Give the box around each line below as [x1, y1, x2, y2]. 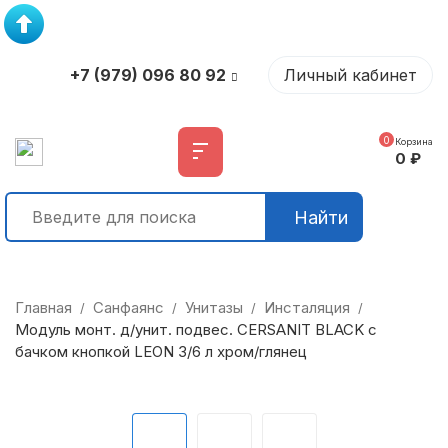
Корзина [395, 135, 433, 147]
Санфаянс [93, 298, 164, 317]
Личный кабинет [284, 65, 417, 85]
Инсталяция [264, 298, 350, 317]
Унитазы [185, 298, 243, 317]
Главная [15, 298, 72, 317]
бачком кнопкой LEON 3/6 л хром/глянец [15, 342, 307, 361]
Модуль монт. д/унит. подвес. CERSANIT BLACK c [15, 320, 377, 339]
